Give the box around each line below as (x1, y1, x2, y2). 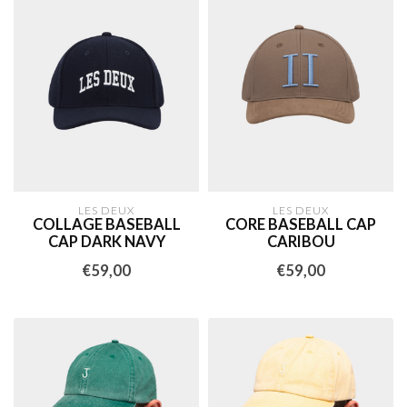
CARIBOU (266, 233, 335, 252)
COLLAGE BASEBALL (32, 215, 181, 234)
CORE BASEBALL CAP (225, 215, 376, 234)
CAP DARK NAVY (47, 233, 165, 252)
